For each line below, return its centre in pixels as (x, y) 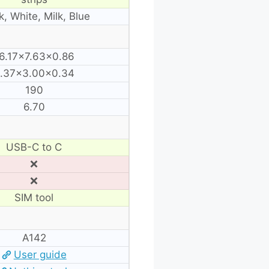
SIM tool (34, 197)
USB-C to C (34, 147)
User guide (40, 254)
